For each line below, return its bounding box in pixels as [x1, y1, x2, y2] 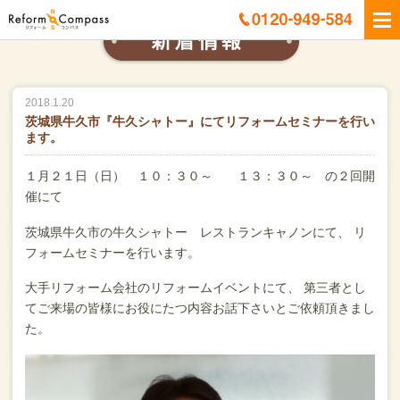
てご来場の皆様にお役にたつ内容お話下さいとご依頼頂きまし [25, 301, 375, 316]
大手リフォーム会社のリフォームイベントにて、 [25, 280, 300, 296]
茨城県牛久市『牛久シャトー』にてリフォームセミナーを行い [25, 114, 375, 129]
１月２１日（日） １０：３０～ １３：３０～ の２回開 [25, 168, 375, 183]
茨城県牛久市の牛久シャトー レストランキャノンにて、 [25, 224, 350, 239]
